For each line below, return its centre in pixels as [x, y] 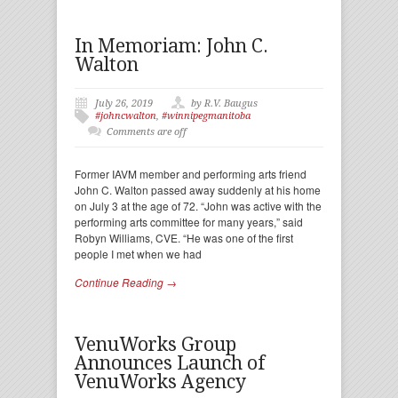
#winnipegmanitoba [206, 116]
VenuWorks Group [155, 344]
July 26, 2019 [124, 103]
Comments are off [147, 132]
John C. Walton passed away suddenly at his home [198, 190]
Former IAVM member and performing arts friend [191, 174]
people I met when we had [138, 254]
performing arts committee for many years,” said [189, 222]
